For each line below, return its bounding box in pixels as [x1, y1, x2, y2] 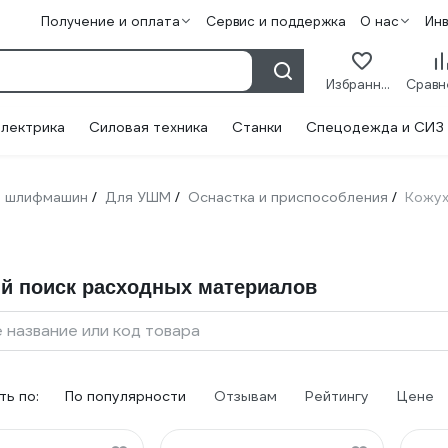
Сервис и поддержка [206, 13, 346, 30]
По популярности [65, 387, 186, 405]
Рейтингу [305, 387, 369, 405]
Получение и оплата [41, 13, 180, 30]
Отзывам [214, 387, 277, 405]
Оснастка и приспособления [188, 188, 388, 206]
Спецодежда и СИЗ [306, 118, 444, 136]
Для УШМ [105, 188, 171, 206]
